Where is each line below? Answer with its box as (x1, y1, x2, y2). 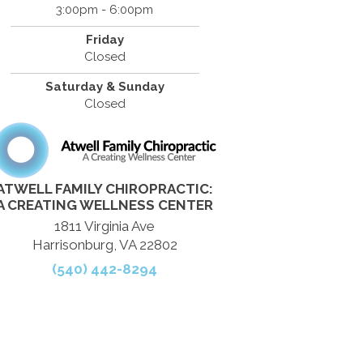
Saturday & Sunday (45, 79, 164, 94)
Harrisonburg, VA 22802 (32, 237, 177, 253)
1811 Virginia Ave (54, 218, 156, 234)
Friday (85, 32, 124, 47)
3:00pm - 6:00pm (56, 2, 154, 17)
